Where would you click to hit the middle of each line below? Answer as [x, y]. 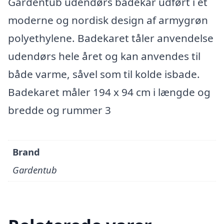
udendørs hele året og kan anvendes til [104, 56]
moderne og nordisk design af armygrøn [108, 20]
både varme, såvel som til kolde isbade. [104, 74]
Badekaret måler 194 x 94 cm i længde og [109, 92]
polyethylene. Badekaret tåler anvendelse [111, 38]
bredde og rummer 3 [59, 110]
